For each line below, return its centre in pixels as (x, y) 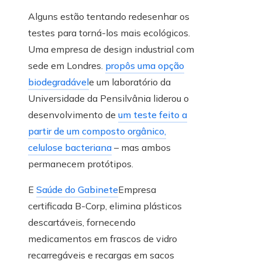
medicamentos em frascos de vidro (103, 239)
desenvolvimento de (73, 115)
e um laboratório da (130, 82)
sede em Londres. (67, 66)
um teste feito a (153, 115)
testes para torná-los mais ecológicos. (109, 33)
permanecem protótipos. (81, 164)
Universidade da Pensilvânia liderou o (108, 99)
